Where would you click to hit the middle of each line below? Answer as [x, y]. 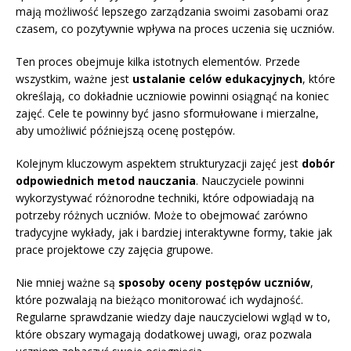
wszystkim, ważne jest [74, 79]
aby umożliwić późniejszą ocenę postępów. [125, 131]
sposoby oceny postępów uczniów [214, 283]
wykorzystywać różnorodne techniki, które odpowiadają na [165, 198]
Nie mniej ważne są [67, 283]
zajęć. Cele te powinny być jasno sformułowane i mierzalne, [167, 114]
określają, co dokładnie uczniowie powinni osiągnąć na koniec [172, 96]
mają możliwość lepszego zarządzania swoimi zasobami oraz [172, 12]
